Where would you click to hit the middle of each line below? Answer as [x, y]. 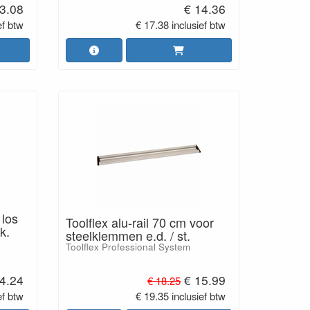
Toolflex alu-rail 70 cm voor [139, 222]
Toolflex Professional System [128, 247]
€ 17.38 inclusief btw [181, 25]
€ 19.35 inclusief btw [181, 295]
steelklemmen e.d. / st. [128, 235]
